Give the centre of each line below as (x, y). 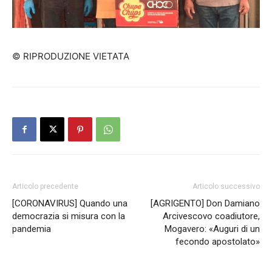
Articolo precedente (45, 187)
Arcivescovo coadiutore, (211, 216)
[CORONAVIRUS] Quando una (70, 204)
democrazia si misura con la (69, 216)
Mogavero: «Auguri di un (212, 229)
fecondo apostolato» (218, 242)
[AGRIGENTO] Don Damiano (205, 204)
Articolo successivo (226, 187)
